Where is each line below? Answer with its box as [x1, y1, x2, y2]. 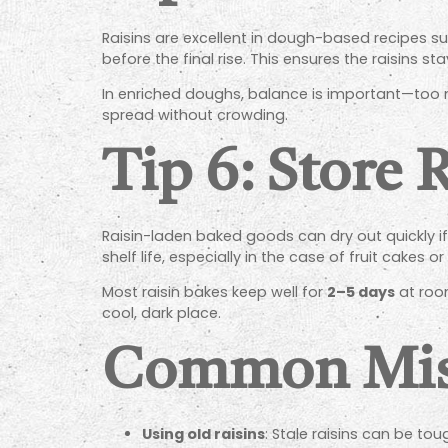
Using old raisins [142, 423, 265, 444]
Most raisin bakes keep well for [102, 282, 327, 303]
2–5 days [327, 282, 395, 303]
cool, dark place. [102, 303, 221, 324]
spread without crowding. [102, 105, 288, 126]
